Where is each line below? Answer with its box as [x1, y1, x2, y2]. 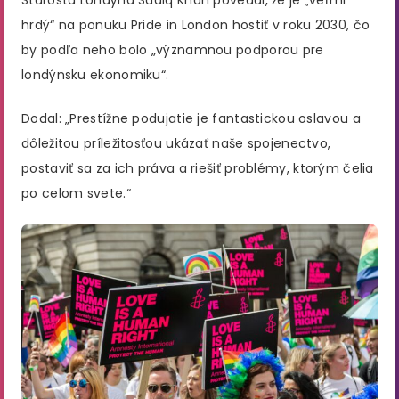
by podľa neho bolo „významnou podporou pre [21, 41, 324, 60]
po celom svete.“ [21, 183, 131, 202]
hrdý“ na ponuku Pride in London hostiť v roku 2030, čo [21, 16, 370, 35]
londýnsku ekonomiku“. [21, 66, 169, 85]
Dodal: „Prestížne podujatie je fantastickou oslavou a [21, 109, 361, 127]
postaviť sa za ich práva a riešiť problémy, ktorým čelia [21, 159, 374, 177]
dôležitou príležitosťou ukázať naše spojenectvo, [21, 134, 331, 152]
